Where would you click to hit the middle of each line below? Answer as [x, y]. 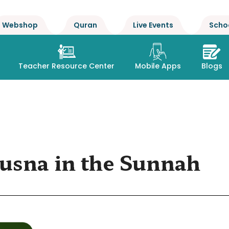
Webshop [20, 25]
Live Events [153, 25]
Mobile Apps [158, 66]
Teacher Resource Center [67, 66]
